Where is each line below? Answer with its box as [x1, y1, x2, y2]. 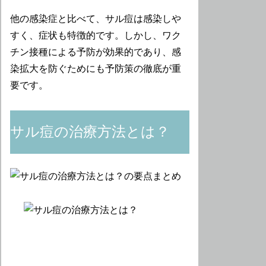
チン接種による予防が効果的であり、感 [10, 46, 182, 57]
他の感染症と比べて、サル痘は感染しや [10, 13, 182, 24]
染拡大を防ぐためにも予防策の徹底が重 [10, 63, 182, 74]
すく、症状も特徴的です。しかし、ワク [10, 30, 182, 40]
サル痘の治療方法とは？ [10, 124, 170, 140]
